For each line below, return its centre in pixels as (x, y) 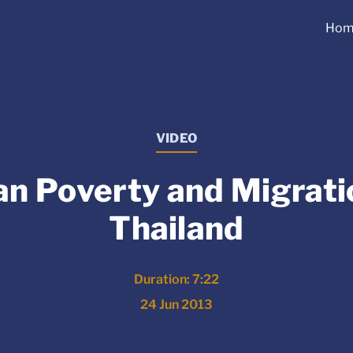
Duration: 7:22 (176, 280)
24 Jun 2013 (176, 305)
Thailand (176, 229)
